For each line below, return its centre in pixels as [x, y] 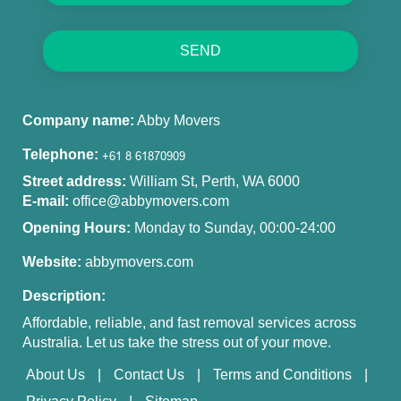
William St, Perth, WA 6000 [215, 181]
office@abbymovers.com [151, 200]
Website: [52, 261]
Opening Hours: [77, 227]
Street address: [76, 181]
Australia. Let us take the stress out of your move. [177, 342]
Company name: [78, 120]
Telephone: [60, 154]
